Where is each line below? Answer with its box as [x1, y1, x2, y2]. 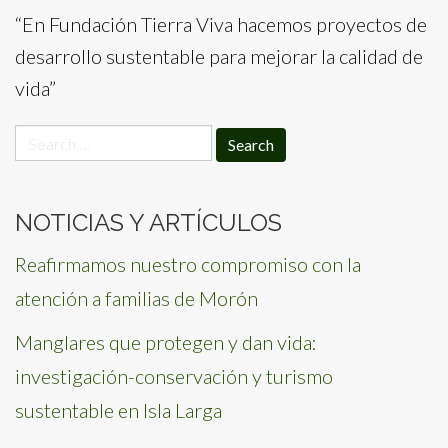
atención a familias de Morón [15, 286, 258, 310]
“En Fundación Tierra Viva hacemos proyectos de [15, 12, 427, 36]
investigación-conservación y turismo [15, 364, 333, 388]
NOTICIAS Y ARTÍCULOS [15, 208, 282, 237]
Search [14, 126, 71, 150]
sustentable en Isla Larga [15, 398, 222, 422]
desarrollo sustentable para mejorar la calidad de [15, 44, 423, 68]
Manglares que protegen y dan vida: [15, 330, 317, 354]
